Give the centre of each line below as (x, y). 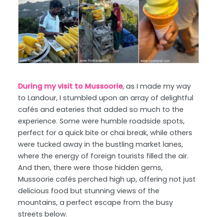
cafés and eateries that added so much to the (101, 109)
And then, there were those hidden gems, (91, 167)
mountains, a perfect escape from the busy (96, 202)
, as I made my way (157, 86)
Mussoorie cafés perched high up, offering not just (107, 179)
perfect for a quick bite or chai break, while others (105, 132)
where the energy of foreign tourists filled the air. (103, 156)
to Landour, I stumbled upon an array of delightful (106, 98)
